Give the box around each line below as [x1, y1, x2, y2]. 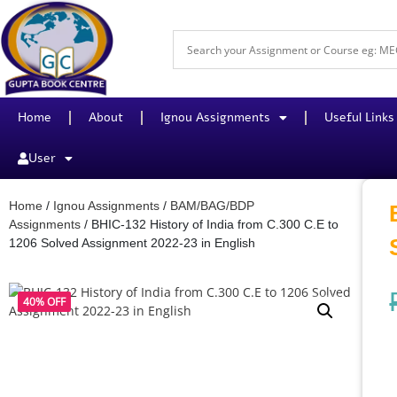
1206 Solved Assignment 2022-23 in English [9, 235, 255, 250]
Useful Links [324, 108, 394, 126]
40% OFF [23, 293, 66, 309]
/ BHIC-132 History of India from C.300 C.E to [81, 216, 339, 231]
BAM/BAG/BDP [170, 198, 254, 213]
